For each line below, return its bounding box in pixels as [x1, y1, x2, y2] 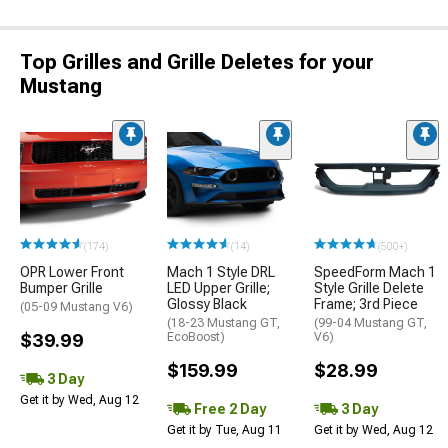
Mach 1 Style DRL [167, 263, 275, 280]
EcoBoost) [167, 329, 225, 344]
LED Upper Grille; [167, 279, 270, 296]
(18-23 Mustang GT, [167, 315, 280, 330]
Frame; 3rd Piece [314, 295, 418, 312]
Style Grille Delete [314, 279, 424, 296]
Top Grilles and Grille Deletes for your [20, 50, 374, 75]
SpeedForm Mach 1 [314, 263, 436, 280]
